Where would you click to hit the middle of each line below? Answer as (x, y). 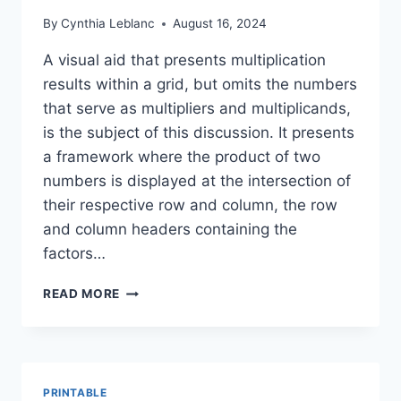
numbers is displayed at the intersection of (197, 181)
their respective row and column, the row (190, 205)
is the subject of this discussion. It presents (199, 133)
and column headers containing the (170, 230)
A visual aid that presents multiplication (184, 60)
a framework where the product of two (182, 157)
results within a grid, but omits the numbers (200, 85)
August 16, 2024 (220, 24)
